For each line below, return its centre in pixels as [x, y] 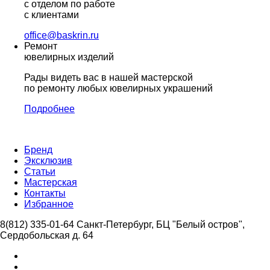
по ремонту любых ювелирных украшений [118, 88]
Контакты [45, 193]
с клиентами [52, 14]
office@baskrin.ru [61, 35]
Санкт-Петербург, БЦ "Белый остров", [161, 224]
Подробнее [49, 108]
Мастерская [51, 182]
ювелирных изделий [69, 57]
